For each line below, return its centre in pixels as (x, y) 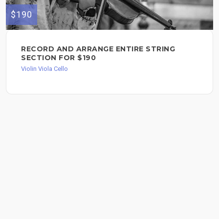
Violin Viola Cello (44, 69)
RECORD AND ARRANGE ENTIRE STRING (98, 49)
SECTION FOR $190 (58, 58)
